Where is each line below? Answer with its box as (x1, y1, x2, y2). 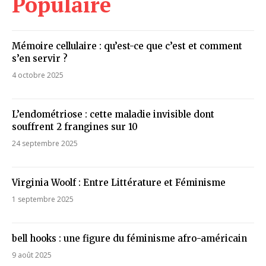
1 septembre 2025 (12, 194, 74, 205)
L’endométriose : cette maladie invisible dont (12, 109, 214, 121)
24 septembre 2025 (12, 138, 78, 149)
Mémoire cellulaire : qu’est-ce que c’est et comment (12, 40, 242, 52)
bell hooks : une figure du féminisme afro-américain (12, 233, 247, 245)
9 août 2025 (12, 250, 52, 261)
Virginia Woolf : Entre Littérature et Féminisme (12, 177, 226, 189)
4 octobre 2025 (12, 70, 64, 81)
